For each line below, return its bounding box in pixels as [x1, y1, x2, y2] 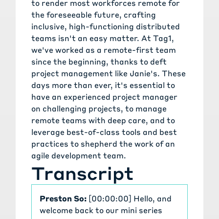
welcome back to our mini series [40, 205, 162, 216]
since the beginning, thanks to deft [31, 56, 167, 67]
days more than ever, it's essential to [31, 80, 175, 90]
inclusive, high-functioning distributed [31, 21, 180, 32]
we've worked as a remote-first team [31, 44, 176, 55]
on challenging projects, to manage [31, 103, 167, 114]
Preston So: [40, 193, 87, 204]
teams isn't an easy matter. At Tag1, [31, 33, 174, 44]
